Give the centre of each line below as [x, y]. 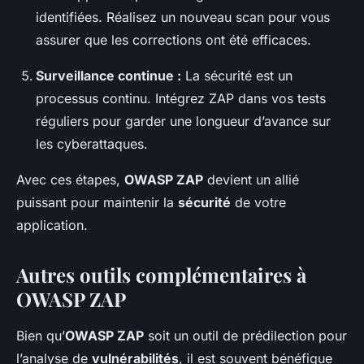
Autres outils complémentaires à [161, 275]
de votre [258, 203]
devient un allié [251, 180]
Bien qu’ [41, 336]
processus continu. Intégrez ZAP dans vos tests [181, 99]
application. [52, 225]
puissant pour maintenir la [97, 203]
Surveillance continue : [108, 76]
